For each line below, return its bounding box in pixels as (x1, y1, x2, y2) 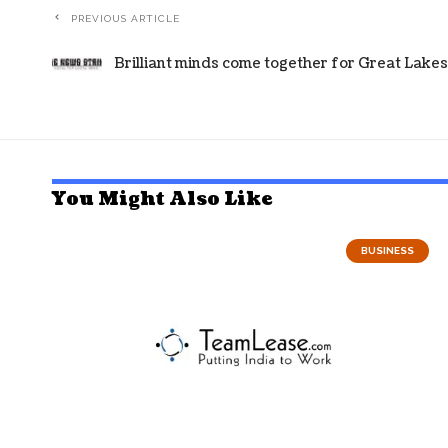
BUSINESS (360, 244, 414, 256)
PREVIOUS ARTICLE (71, 12, 180, 24)
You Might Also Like (52, 186, 272, 212)
